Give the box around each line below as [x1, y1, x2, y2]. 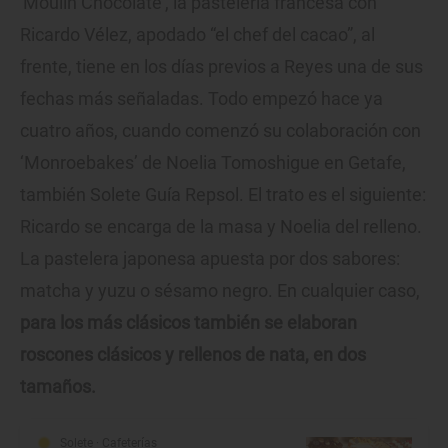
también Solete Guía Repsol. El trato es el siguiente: [20, 184, 426, 206]
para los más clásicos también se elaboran [20, 312, 357, 334]
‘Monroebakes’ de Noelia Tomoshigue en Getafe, [20, 152, 406, 174]
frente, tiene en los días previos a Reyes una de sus [20, 56, 423, 78]
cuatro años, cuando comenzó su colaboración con [20, 120, 421, 142]
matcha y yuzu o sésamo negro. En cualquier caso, [20, 280, 420, 302]
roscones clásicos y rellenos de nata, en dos [20, 344, 366, 366]
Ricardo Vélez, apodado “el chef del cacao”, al [20, 24, 375, 46]
